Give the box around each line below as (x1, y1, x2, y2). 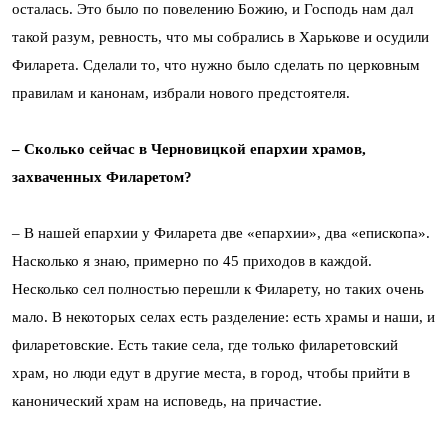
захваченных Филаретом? (12, 169, 192, 186)
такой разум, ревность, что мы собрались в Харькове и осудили (12, 29, 429, 46)
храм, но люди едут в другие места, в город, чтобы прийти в (12, 365, 410, 382)
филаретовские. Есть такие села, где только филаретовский (12, 337, 398, 354)
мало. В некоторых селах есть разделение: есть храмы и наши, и (12, 309, 435, 326)
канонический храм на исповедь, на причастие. (12, 393, 322, 410)
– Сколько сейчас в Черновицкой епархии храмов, (12, 141, 366, 158)
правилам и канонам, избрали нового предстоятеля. (12, 85, 350, 102)
